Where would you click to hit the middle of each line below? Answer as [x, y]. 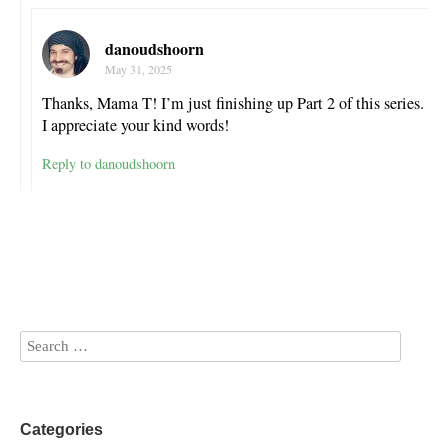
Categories [61, 429]
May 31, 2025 [138, 69]
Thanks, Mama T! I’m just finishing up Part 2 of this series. [233, 103]
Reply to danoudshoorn [108, 164]
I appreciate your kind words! [135, 125]
